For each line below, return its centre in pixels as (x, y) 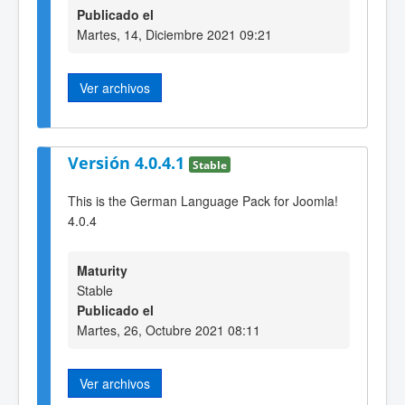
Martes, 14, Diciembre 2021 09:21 (174, 35)
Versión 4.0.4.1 (128, 162)
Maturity (102, 270)
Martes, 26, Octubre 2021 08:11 (169, 330)
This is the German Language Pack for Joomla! (203, 201)
